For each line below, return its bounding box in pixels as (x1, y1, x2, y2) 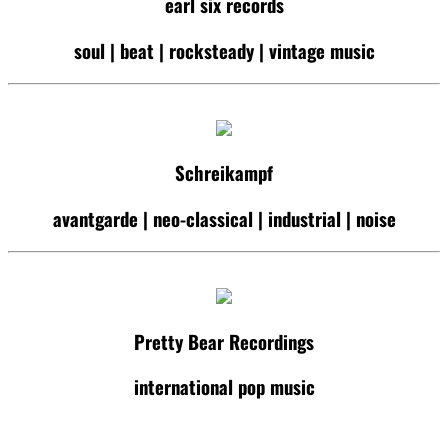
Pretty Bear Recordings (134, 327, 314, 355)
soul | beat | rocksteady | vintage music (73, 36, 375, 64)
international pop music (133, 373, 315, 401)
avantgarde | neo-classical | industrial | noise (52, 205, 396, 233)
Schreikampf (175, 159, 273, 187)
